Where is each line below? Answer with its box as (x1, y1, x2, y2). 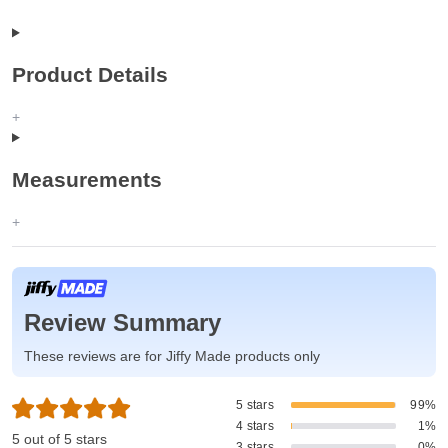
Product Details (12, 62, 168, 86)
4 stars (236, 419, 274, 434)
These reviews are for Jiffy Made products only (24, 348, 320, 365)
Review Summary (24, 309, 221, 337)
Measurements (12, 167, 162, 191)
